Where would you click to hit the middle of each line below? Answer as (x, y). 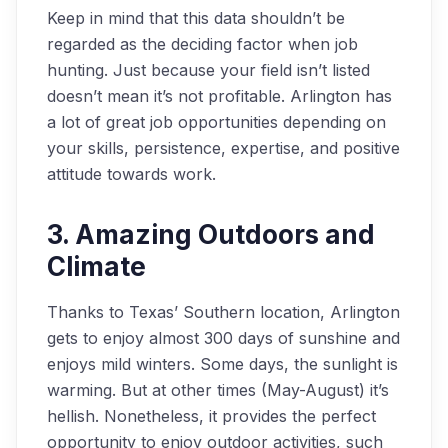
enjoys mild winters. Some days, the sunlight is (222, 364)
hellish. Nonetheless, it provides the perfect (211, 416)
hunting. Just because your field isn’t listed (208, 70)
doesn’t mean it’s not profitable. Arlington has (219, 96)
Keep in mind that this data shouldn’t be (196, 18)
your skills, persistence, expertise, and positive (223, 148)
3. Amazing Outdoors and (211, 234)
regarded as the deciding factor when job (202, 44)
